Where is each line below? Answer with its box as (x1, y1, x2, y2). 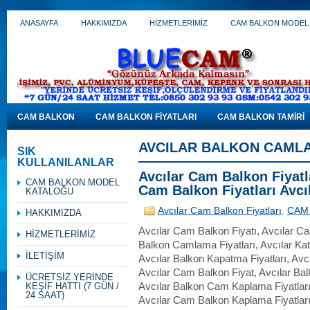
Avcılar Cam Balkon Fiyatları (158, 206, 282, 216)
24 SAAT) (26, 290, 64, 300)
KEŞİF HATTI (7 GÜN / (26, 281, 119, 291)
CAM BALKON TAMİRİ (217, 112, 304, 122)
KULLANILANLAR (17, 156, 114, 168)
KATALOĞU (26, 186, 73, 197)
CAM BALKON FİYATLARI (95, 112, 197, 122)
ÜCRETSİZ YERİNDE (26, 272, 113, 282)
